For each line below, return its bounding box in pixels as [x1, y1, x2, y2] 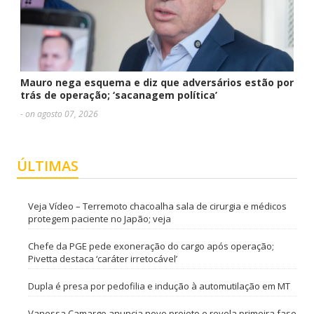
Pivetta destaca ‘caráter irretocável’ [27, 252, 177, 265]
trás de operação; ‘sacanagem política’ [20, 88, 217, 102]
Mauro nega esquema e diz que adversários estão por [20, 75, 294, 89]
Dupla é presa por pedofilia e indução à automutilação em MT [27, 279, 290, 292]
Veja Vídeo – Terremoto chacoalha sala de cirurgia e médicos [27, 199, 287, 212]
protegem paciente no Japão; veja [27, 212, 171, 225]
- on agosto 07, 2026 [20, 107, 98, 120]
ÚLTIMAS [17, 156, 78, 175]
